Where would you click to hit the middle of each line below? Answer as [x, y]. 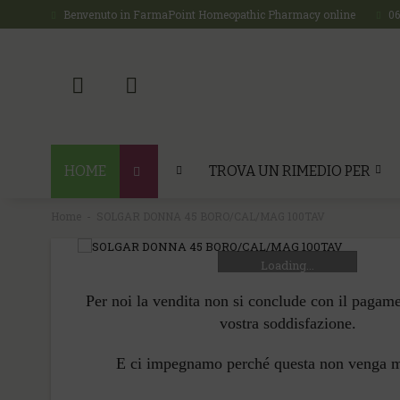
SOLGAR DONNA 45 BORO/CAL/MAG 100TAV [211, 216]
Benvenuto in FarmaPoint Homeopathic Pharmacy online [209, 14]
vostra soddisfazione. [287, 323]
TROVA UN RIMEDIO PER [290, 171]
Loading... [287, 265]
